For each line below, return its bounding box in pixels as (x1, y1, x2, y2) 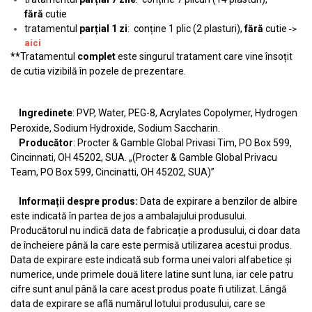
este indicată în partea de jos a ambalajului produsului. (10, 210, 247, 221)
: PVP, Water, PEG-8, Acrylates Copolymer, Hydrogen (72, 107, 297, 118)
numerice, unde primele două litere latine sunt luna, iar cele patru (10, 269, 293, 280)
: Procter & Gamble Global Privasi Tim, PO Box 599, (73, 137, 292, 148)
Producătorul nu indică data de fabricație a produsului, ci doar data (10, 225, 300, 236)
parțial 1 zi (79, 23, 127, 34)
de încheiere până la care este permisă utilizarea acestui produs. (10, 240, 292, 251)
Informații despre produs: (10, 196, 140, 207)
